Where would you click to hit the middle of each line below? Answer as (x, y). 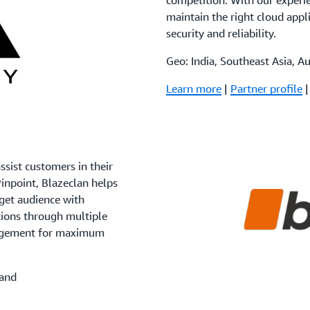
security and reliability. (221, 33)
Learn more (194, 89)
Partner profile (266, 89)
